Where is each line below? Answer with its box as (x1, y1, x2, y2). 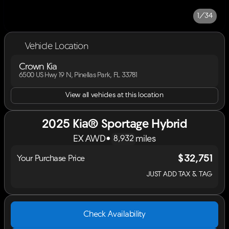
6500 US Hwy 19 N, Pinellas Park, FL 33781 (19, 72, 138, 79)
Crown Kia (19, 62, 57, 72)
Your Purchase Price (17, 155, 85, 163)
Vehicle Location (25, 41, 88, 52)
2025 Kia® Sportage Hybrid (42, 119, 187, 131)
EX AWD (73, 134, 106, 144)
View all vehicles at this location (65, 91, 164, 99)
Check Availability (83, 211, 146, 219)
